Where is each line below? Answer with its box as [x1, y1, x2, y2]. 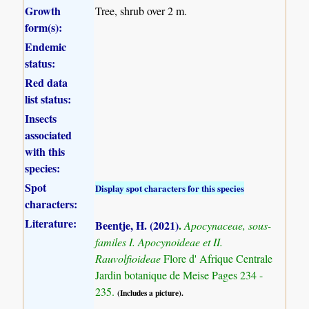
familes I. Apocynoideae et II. [95, 234, 223, 249]
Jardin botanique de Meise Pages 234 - [95, 267, 263, 282]
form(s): [25, 19, 63, 35]
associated [25, 126, 72, 143]
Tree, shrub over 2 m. [95, 3, 188, 18]
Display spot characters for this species [95, 181, 245, 195]
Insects [25, 110, 57, 126]
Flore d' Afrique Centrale [163, 250, 273, 266]
